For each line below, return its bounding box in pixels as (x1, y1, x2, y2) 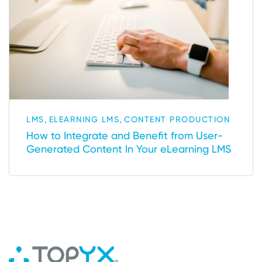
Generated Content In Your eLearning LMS (26, 143, 231, 156)
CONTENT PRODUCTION (124, 115, 230, 125)
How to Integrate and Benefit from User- (26, 129, 223, 142)
